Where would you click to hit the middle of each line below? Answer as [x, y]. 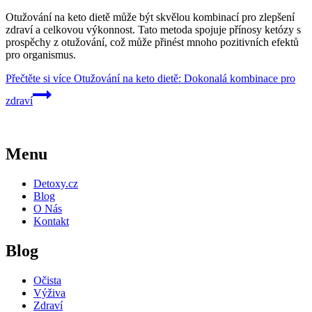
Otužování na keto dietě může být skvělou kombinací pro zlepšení [150, 17]
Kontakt [51, 221]
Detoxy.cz [56, 184]
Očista [47, 280]
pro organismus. [41, 55]
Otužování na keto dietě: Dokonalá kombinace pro [183, 79]
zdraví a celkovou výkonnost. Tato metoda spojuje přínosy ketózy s [153, 30]
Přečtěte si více [38, 79]
